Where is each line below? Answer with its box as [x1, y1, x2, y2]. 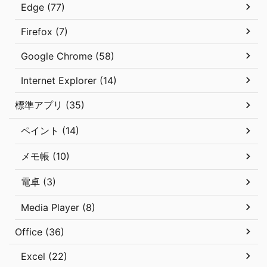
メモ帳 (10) [21, 150, 70, 162]
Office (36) [15, 225, 64, 238]
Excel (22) [21, 250, 67, 262]
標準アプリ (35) [15, 98, 85, 111]
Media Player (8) [21, 201, 95, 213]
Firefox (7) [21, 25, 68, 38]
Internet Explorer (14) [21, 74, 117, 86]
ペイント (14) [21, 124, 79, 136]
